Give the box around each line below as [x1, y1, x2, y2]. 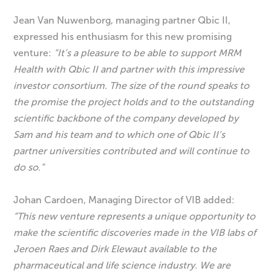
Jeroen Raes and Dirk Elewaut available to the [13, 243, 217, 255]
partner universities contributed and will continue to [13, 145, 250, 157]
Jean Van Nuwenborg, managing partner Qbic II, [13, 14, 231, 26]
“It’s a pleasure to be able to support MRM [51, 47, 242, 59]
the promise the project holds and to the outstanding [13, 96, 254, 108]
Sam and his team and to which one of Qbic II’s [13, 128, 226, 140]
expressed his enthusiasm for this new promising [13, 30, 232, 42]
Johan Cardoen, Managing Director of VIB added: [13, 194, 235, 206]
